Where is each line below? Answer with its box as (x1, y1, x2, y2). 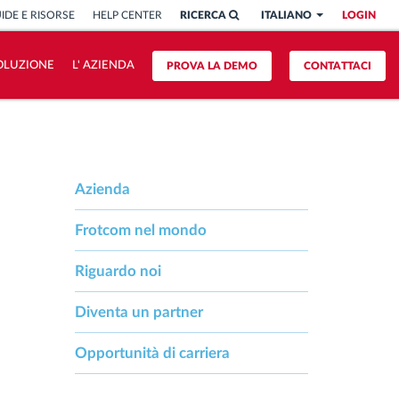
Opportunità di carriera (74, 346, 230, 361)
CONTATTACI (303, 61, 371, 71)
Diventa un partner (74, 305, 203, 320)
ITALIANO (261, 10, 314, 20)
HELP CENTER (93, 10, 162, 20)
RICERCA (180, 10, 229, 20)
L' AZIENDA (71, 60, 134, 71)
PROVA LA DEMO (166, 61, 257, 71)
